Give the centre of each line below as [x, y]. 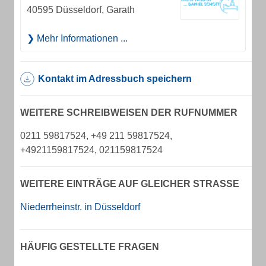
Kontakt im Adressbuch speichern [115, 79]
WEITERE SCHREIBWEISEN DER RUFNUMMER [129, 113]
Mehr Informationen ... [81, 38]
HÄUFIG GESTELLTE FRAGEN [90, 247]
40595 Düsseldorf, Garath [81, 10]
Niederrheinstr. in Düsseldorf [80, 207]
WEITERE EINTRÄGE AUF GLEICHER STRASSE [126, 184]
